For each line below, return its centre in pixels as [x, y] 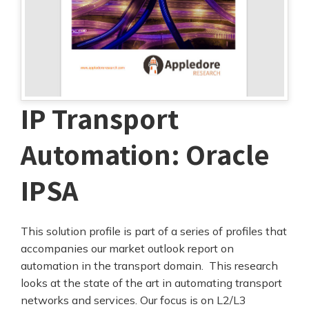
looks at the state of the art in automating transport [151, 282]
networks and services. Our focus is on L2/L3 [133, 300]
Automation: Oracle [145, 154]
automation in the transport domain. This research [149, 265]
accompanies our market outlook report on [127, 248]
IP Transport [100, 118]
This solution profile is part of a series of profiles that [154, 231]
